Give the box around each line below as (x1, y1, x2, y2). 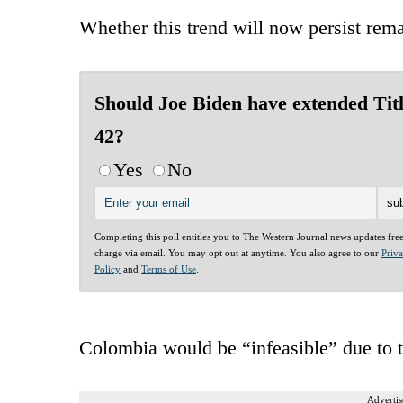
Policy (94, 263, 121, 274)
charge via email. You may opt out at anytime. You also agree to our (94, 246, 381, 258)
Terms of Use (141, 263, 196, 274)
